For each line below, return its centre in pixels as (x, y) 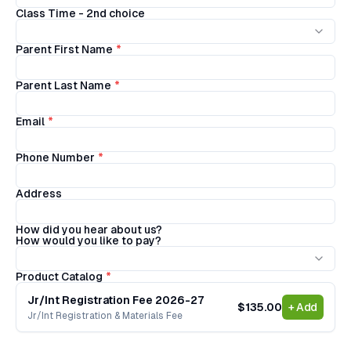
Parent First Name (64, 49)
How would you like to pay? (89, 241)
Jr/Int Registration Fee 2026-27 (116, 300)
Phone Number (55, 157)
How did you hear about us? (89, 230)
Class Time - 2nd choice (80, 13)
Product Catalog (59, 277)
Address (39, 194)
